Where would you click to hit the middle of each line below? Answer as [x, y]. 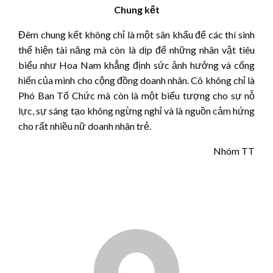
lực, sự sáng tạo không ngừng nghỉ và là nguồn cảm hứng [136, 111]
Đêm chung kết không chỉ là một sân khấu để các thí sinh [136, 35]
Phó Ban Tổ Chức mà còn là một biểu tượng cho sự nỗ [136, 96]
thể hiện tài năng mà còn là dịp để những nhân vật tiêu [136, 50]
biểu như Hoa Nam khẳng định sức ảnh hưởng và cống [136, 65]
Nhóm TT [234, 151]
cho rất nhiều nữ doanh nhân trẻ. [85, 126]
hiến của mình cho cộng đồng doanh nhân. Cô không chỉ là [136, 80]
